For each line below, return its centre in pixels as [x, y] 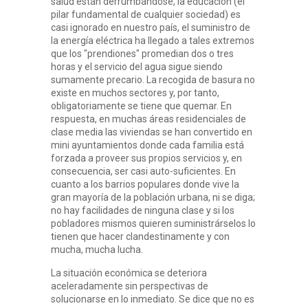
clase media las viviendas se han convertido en [152, 132]
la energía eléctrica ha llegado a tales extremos [153, 41]
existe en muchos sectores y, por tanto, [135, 93]
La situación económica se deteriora [129, 273]
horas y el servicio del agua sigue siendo [137, 67]
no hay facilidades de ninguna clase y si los [143, 210]
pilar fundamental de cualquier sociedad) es [146, 14]
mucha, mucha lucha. [97, 250]
